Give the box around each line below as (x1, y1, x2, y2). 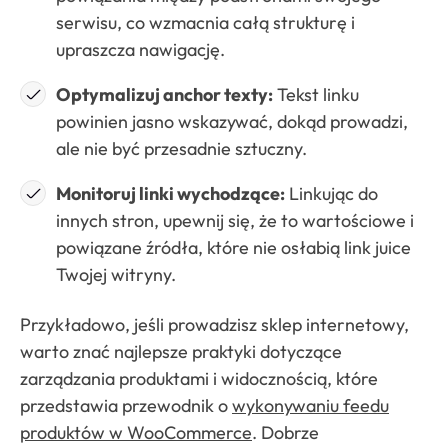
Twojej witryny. (56, 262, 176, 286)
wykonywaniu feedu (232, 393, 389, 417)
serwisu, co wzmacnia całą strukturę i (56, 10, 355, 34)
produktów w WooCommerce (20, 420, 252, 444)
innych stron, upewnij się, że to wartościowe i (56, 208, 414, 232)
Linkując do (285, 181, 378, 205)
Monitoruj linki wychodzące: (56, 181, 285, 205)
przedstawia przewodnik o (20, 393, 232, 417)
